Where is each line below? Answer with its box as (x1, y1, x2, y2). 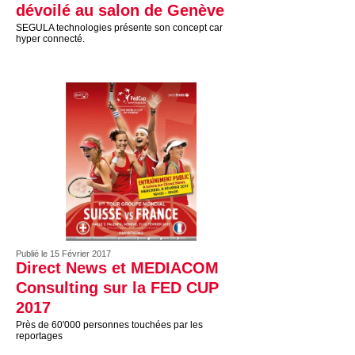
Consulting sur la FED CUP (16, 279, 219, 296)
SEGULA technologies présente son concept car (16, 22, 223, 33)
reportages (16, 330, 63, 342)
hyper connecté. (16, 33, 85, 44)
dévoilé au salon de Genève (16, 2, 224, 19)
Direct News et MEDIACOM (16, 259, 219, 277)
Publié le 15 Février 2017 (16, 249, 111, 258)
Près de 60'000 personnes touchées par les (16, 319, 203, 330)
